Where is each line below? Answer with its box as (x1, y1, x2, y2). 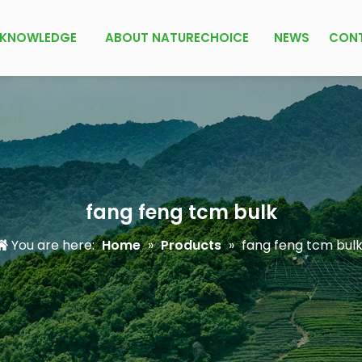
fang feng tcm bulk (85, 199, 277, 225)
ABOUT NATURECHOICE (105, 29, 249, 46)
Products (161, 236, 221, 255)
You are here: (8, 236, 98, 255)
